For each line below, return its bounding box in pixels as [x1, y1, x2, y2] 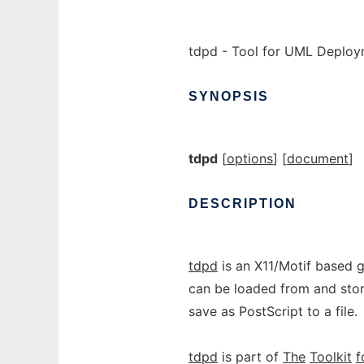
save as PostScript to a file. [188, 303, 357, 319]
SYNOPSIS [188, 89, 269, 103]
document [287, 150, 349, 167]
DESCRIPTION [188, 197, 297, 210]
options [227, 150, 273, 167]
